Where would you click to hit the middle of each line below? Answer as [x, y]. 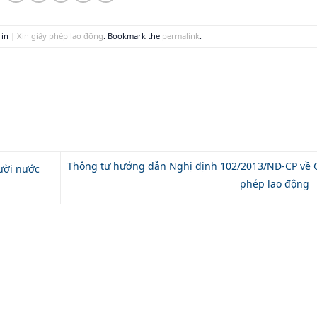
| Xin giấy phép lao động [57, 35]
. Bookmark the [133, 35]
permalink [181, 35]
